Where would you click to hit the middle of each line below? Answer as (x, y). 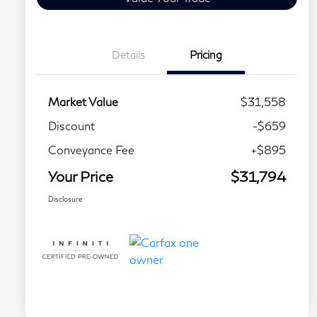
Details (128, 55)
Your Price (81, 177)
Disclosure (65, 199)
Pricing (206, 55)
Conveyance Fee (91, 150)
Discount (71, 126)
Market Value (83, 102)
